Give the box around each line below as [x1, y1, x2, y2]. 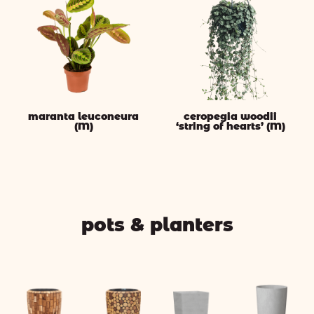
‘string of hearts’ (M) [175, 119, 285, 132]
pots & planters [81, 213, 233, 236]
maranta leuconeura [28, 109, 139, 123]
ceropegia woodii [184, 109, 278, 123]
